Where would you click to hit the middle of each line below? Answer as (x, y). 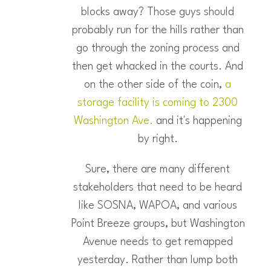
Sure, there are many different (158, 170)
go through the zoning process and (158, 49)
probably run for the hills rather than (158, 31)
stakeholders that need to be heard (158, 188)
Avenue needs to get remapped (158, 242)
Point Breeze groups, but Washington (158, 224)
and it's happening (197, 121)
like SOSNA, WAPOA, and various (158, 206)
